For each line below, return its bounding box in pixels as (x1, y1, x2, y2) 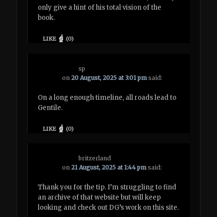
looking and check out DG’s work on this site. (38, 203, 179, 212)
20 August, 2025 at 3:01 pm (71, 74, 147, 81)
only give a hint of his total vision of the (38, 3, 162, 12)
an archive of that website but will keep (38, 193, 161, 202)
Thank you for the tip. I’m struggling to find (38, 183, 177, 192)
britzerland (78, 155, 111, 162)
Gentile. (38, 103, 63, 112)
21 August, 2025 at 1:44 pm (71, 164, 147, 171)
